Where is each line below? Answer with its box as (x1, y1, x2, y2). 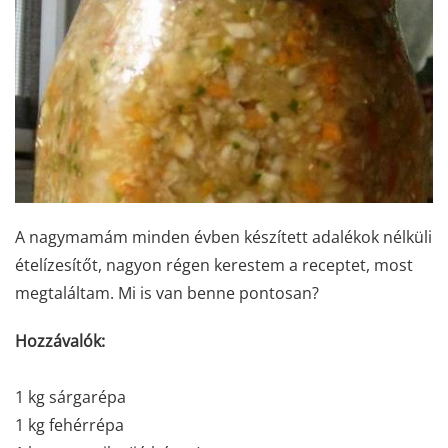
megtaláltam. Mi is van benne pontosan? (15, 282, 319, 305)
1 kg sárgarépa (15, 386, 126, 409)
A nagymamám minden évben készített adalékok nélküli (15, 226, 432, 249)
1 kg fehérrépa (15, 414, 124, 437)
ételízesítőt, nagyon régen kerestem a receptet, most (15, 254, 413, 277)
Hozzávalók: (15, 330, 105, 353)
